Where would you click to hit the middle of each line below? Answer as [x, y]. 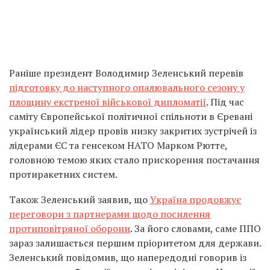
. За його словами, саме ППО [196, 228]
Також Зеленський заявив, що [80, 199]
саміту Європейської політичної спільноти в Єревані [131, 116]
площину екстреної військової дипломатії [108, 102]
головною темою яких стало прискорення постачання [134, 159]
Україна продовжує [196, 199]
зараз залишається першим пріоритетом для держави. [135, 243]
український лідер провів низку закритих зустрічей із [133, 130]
